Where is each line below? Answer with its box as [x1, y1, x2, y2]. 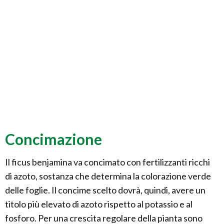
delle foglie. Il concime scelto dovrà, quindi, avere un [5, 184, 205, 196]
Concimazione [5, 130, 102, 148]
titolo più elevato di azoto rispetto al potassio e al [5, 198, 192, 210]
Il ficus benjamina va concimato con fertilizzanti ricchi [5, 156, 210, 168]
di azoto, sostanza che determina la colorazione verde [5, 170, 211, 182]
